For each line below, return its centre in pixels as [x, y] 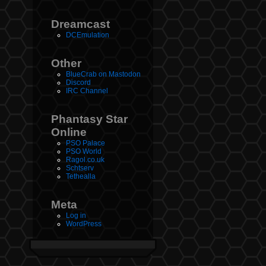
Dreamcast [80, 24]
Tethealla [81, 177]
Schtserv [80, 168]
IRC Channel [87, 91]
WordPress [84, 224]
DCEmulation [88, 35]
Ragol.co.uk [85, 160]
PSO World [84, 152]
